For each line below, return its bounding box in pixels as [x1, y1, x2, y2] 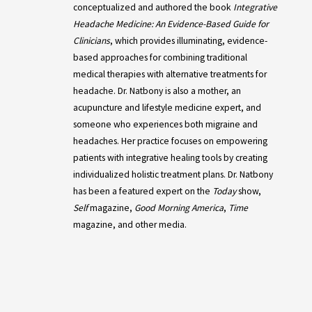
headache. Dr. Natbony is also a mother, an [72, 85, 241, 97]
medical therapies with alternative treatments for [72, 68, 267, 80]
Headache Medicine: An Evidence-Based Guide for [72, 18, 269, 30]
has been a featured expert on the [72, 185, 212, 197]
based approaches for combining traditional [72, 52, 247, 63]
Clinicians [72, 35, 110, 47]
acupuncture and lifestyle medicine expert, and [72, 102, 261, 114]
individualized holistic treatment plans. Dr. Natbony [72, 169, 273, 180]
